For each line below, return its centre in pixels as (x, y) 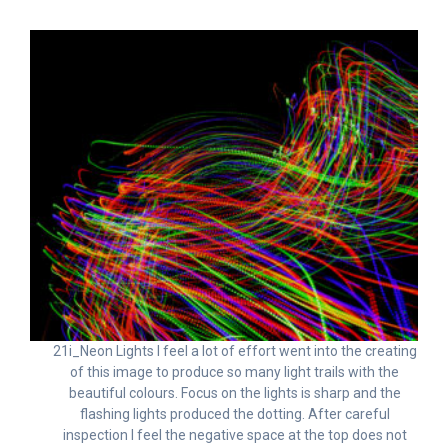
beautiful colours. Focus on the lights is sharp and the (234, 392)
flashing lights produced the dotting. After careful (234, 413)
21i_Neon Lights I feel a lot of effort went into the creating (234, 350)
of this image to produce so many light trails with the (234, 371)
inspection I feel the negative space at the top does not (234, 434)
